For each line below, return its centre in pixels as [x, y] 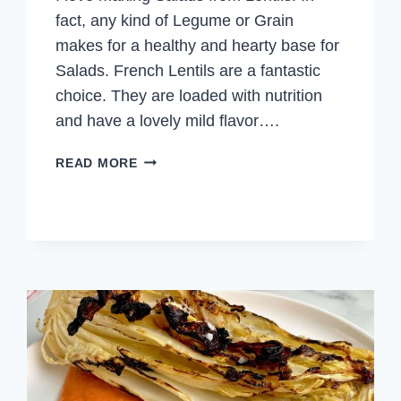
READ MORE [97, 163]
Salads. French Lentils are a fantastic [188, 71]
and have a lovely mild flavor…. [168, 121]
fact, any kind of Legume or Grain [175, 21]
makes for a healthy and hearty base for [198, 46]
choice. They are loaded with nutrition [189, 96]
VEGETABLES [182, 262]
